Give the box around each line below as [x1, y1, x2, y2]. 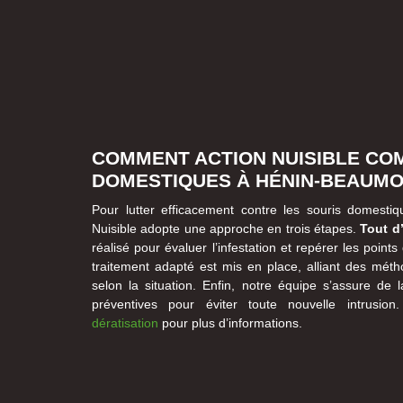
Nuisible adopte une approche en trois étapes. [92, 220, 361, 236]
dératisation [92, 315, 158, 330]
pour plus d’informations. [158, 315, 302, 330]
